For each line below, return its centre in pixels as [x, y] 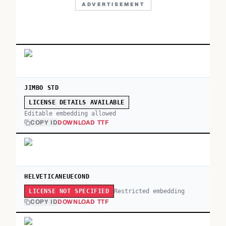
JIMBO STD [42, 88]
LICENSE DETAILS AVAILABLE [77, 102]
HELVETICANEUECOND [57, 177]
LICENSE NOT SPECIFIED [69, 191]
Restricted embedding [149, 191]
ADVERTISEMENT [113, 4]
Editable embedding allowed [70, 114]
